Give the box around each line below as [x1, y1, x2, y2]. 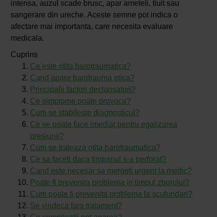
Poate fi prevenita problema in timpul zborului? [30, 178, 189, 187]
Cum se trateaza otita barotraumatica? [30, 143, 160, 152]
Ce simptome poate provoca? [30, 97, 131, 106]
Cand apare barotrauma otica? [30, 74, 135, 82]
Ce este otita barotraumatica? [30, 62, 131, 71]
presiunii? [30, 132, 64, 140]
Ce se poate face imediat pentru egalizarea [30, 120, 177, 129]
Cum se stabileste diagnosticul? [30, 108, 139, 117]
